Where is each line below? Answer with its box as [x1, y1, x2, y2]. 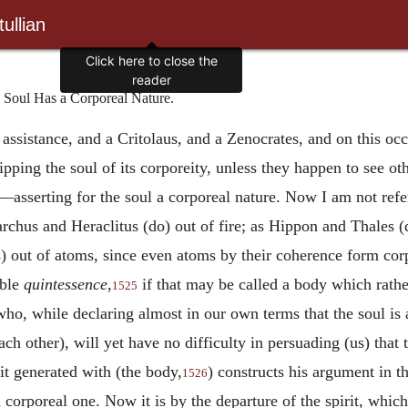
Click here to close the [85, 53, 218, 69]
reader [131, 72, 171, 88]
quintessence [24, 274, 107, 293]
